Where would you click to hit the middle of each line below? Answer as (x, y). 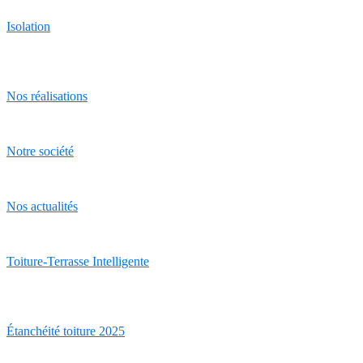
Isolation (28, 26)
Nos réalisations (47, 96)
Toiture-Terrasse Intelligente (78, 261)
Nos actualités (42, 206)
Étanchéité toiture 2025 (66, 331)
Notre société (40, 151)
